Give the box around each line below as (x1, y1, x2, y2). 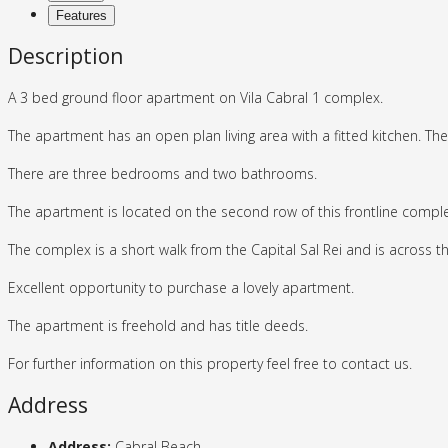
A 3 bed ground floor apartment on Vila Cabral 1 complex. (8, 87, 383, 107)
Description (8, 42, 123, 71)
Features (56, 7, 107, 23)
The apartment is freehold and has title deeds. (8, 315, 308, 335)
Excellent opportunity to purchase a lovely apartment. (8, 277, 354, 297)
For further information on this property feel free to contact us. (8, 353, 412, 373)
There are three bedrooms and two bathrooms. (8, 163, 317, 183)
